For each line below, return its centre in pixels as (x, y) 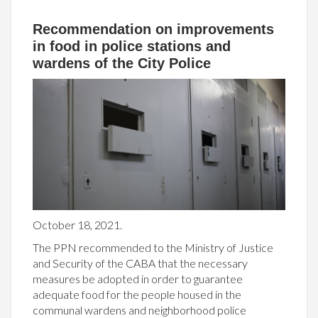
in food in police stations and (132, 46)
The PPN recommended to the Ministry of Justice (153, 247)
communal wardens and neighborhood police (139, 309)
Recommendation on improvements (153, 29)
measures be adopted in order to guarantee (138, 278)
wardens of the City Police (122, 63)
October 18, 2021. (77, 224)
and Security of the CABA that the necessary (140, 263)
